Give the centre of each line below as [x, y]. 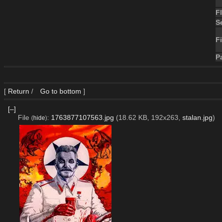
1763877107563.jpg [82, 117]
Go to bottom [60, 91]
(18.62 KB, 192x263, [149, 117]
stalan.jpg [197, 117]
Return [19, 91]
